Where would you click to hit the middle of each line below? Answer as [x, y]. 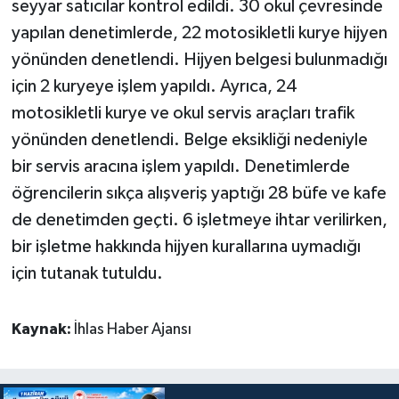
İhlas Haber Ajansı [132, 329]
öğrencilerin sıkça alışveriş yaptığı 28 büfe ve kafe [199, 193]
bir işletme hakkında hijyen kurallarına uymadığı [186, 246]
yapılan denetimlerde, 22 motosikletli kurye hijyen [199, 33]
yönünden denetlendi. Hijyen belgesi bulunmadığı [199, 59]
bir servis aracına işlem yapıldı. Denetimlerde [180, 166]
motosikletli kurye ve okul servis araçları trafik [183, 113]
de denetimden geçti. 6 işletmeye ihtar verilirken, [199, 220]
